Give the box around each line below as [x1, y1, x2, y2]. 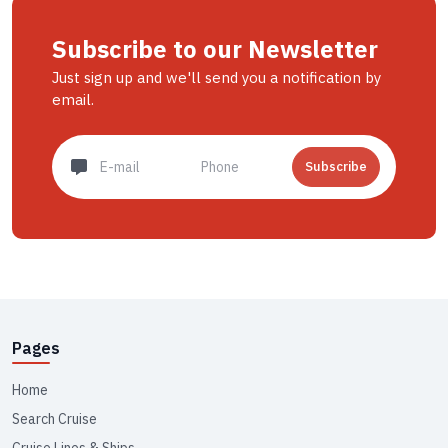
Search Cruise [12, 409, 97, 428]
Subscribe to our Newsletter [52, 32, 378, 65]
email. [52, 89, 94, 109]
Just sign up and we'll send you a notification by [52, 67, 381, 87]
